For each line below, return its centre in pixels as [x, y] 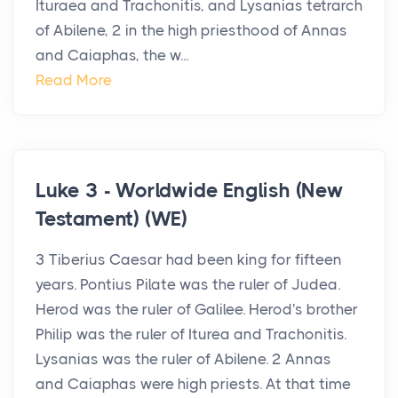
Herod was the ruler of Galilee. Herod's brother [197, 310]
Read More [74, 80]
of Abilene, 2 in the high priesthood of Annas [191, 31]
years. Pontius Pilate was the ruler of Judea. [188, 285]
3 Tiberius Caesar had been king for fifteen [189, 260]
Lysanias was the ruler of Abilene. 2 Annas [183, 359]
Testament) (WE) [112, 219]
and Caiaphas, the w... [112, 56]
